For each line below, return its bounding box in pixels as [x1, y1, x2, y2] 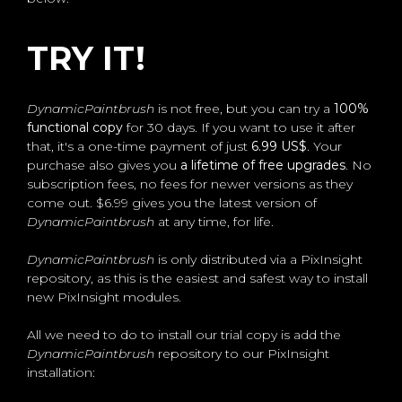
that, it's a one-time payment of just [27, 138, 251, 155]
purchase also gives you [27, 157, 180, 174]
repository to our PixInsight [158, 345, 329, 363]
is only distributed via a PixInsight [158, 251, 363, 268]
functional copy [27, 119, 123, 136]
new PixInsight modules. [27, 289, 181, 306]
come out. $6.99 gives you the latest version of [27, 195, 317, 212]
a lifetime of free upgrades [180, 157, 345, 174]
